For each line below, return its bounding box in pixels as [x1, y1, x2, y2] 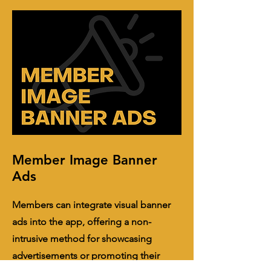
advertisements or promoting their [12, 250, 160, 261]
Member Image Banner [12, 152, 157, 168]
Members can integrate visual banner [12, 199, 171, 211]
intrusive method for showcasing [12, 233, 152, 244]
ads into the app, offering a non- [12, 216, 151, 227]
